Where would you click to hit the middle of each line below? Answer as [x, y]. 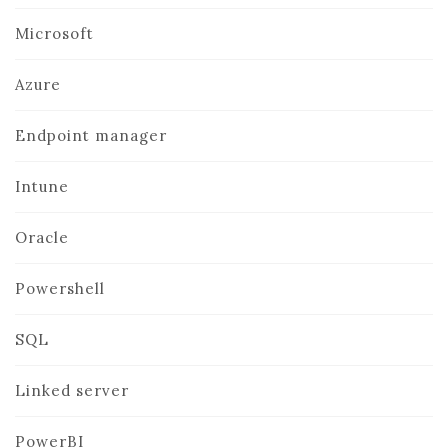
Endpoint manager [91, 135]
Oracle [42, 237]
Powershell [60, 288]
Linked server [72, 390]
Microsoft [54, 33]
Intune [42, 186]
